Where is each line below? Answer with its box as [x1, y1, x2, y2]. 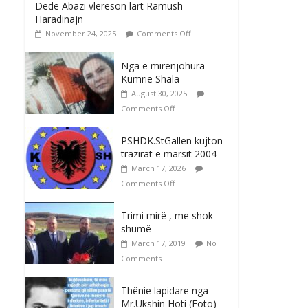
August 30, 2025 [131, 88, 187, 99]
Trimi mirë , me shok [121, 209, 213, 223]
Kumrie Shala [121, 72, 179, 86]
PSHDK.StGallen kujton [121, 134, 223, 148]
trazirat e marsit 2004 [121, 147, 217, 161]
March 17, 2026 [131, 163, 186, 174]
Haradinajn [35, 12, 83, 26]
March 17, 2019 [131, 238, 186, 249]
